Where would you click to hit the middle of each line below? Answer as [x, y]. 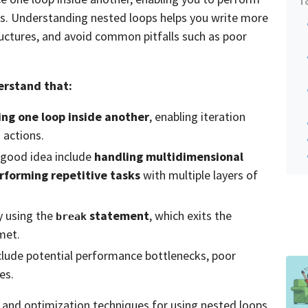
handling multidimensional [169, 156]
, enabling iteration [197, 116]
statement [118, 215]
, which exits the [190, 215]
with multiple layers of [199, 175]
